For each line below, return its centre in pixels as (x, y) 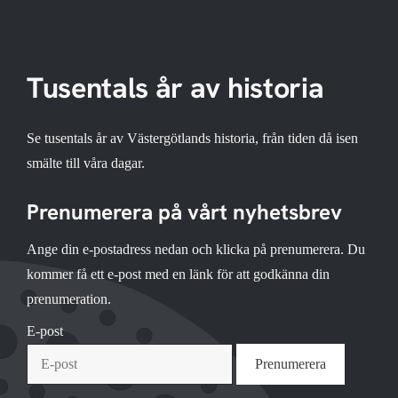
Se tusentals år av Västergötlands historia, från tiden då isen (192, 139)
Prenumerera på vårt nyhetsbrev (184, 212)
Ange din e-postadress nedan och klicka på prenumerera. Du (196, 250)
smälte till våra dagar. (86, 163)
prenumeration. (69, 299)
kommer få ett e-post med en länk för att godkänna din (178, 275)
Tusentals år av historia (175, 88)
